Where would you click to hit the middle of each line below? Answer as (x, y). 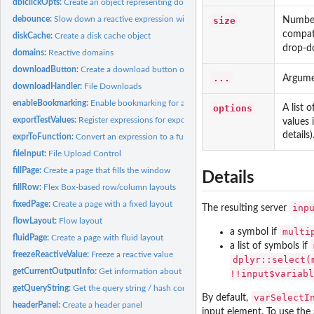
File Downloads (113, 86)
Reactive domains (81, 52)
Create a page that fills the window (107, 170)
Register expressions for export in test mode (159, 120)
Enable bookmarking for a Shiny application (171, 103)
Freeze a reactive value (132, 254)
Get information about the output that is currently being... (205, 271)
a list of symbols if (270, 246)
